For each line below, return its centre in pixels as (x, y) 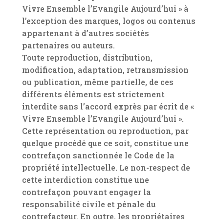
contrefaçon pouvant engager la (86, 192)
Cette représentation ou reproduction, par (105, 131)
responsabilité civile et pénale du (89, 204)
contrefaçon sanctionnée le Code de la (98, 155)
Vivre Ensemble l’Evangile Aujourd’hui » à (105, 9)
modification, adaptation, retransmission (105, 70)
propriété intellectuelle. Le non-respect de (106, 167)
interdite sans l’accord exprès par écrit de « (108, 106)
